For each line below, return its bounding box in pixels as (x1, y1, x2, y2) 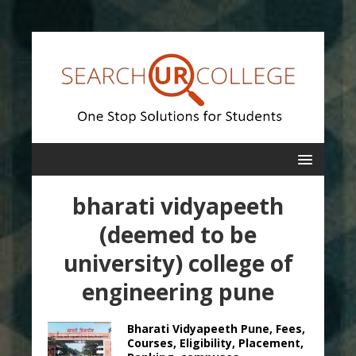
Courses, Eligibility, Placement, (127, 335, 304, 350)
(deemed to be (99, 219, 257, 250)
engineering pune (82, 277, 274, 307)
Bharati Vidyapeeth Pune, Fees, (127, 321, 305, 336)
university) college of (63, 248, 293, 278)
